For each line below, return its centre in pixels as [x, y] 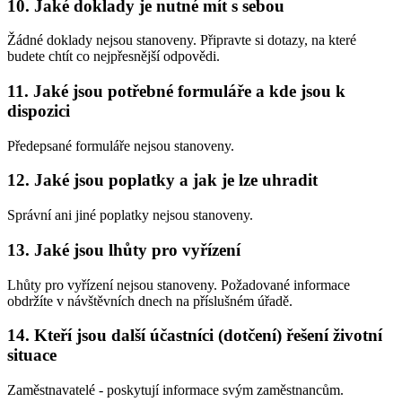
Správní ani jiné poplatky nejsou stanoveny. [130, 215]
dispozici [39, 110]
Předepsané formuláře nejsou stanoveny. [121, 145]
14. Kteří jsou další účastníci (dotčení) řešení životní [195, 336]
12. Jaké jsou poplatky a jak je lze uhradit [162, 180]
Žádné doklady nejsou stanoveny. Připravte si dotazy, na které [182, 40]
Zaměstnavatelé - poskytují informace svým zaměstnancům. [175, 389]
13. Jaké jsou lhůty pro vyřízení [124, 249]
